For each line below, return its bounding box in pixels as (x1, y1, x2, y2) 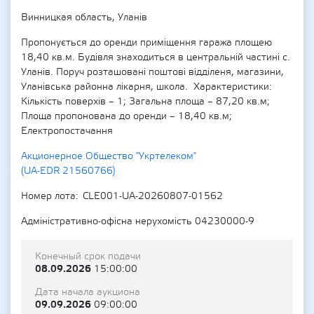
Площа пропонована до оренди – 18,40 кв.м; (21, 110, 232, 123)
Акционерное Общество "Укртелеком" (21, 150, 196, 163)
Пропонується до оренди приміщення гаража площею (21, 36, 272, 49)
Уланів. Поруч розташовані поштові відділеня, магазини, (21, 66, 284, 78)
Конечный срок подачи (35, 250, 141, 263)
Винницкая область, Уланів (21, 11, 147, 24)
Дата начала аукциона (35, 286, 140, 299)
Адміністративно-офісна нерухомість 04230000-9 (21, 215, 254, 228)
